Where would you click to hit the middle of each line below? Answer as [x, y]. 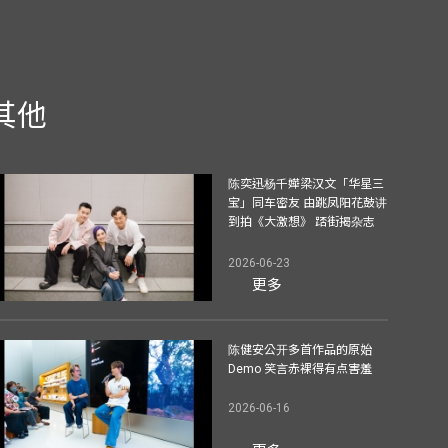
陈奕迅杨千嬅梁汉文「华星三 [306, 184]
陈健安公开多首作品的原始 [300, 349]
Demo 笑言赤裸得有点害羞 [300, 368]
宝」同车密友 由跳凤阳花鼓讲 [308, 203]
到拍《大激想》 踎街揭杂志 [302, 222]
